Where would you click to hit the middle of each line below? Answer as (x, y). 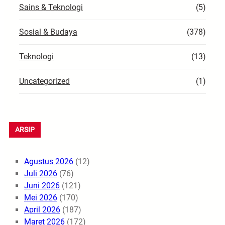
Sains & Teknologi (51, 7)
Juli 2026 (41, 173)
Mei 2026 (41, 197)
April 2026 (42, 209)
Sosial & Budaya (48, 32)
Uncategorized (44, 81)
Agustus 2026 (49, 161)
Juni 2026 (42, 185)
